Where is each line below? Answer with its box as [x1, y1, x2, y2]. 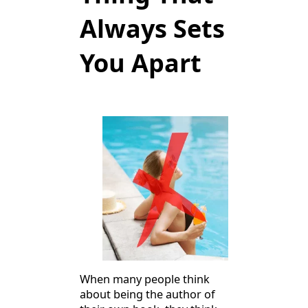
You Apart [80, 45, 201, 80]
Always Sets [80, 11, 225, 45]
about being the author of [80, 287, 215, 302]
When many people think [80, 272, 210, 287]
